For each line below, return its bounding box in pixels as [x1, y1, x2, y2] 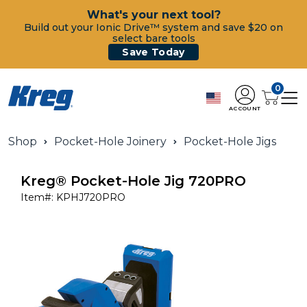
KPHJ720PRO [56, 191, 125, 204]
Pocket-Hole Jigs [184, 135, 276, 148]
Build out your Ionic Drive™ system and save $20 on [24, 21, 283, 34]
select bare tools [112, 32, 195, 45]
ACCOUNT [229, 104, 261, 112]
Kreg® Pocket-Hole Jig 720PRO [21, 173, 246, 189]
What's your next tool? [86, 8, 221, 21]
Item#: [21, 191, 56, 204]
